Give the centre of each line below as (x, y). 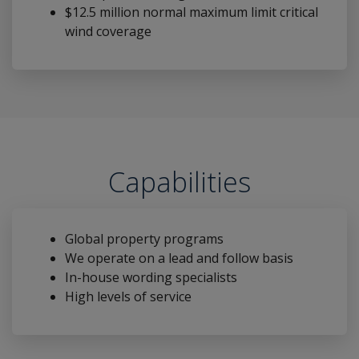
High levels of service (128, 296)
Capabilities (179, 182)
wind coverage (108, 32)
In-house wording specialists (151, 277)
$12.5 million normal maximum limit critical (192, 12)
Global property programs (144, 238)
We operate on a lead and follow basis (179, 258)
